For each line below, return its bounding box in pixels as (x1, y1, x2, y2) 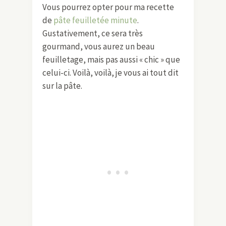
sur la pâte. (42, 80, 82, 91)
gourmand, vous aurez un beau (42, 40, 155, 52)
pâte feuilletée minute (53, 14, 137, 26)
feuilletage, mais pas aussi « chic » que (42, 53, 180, 65)
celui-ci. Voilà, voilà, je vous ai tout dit (42, 67, 179, 78)
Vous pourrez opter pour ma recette (42, 1, 174, 13)
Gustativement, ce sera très (42, 27, 143, 39)
